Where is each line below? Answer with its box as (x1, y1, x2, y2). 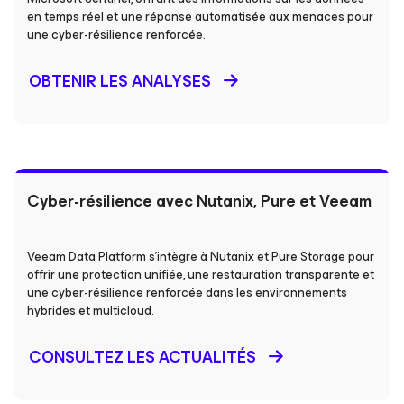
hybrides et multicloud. (27, 300, 154, 321)
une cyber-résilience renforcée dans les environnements (27, 282, 347, 303)
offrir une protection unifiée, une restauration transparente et (27, 264, 374, 285)
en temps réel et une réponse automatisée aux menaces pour (27, 6, 373, 27)
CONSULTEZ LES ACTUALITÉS (29, 344, 256, 371)
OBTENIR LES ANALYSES (29, 68, 211, 95)
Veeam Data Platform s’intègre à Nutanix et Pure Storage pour (27, 246, 374, 267)
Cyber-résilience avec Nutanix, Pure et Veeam (27, 188, 372, 215)
